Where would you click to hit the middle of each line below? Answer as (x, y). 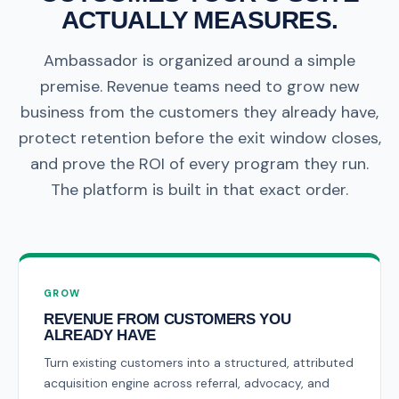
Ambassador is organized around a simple (199, 61)
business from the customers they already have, (199, 112)
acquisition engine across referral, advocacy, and (187, 383)
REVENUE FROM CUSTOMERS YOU (167, 319)
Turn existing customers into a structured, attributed (199, 362)
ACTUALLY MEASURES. (199, 20)
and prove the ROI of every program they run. (199, 164)
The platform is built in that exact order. (199, 190)
